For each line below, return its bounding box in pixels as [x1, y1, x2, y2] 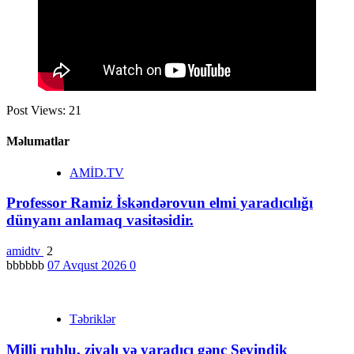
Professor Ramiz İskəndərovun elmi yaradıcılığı [6, 194, 313, 212]
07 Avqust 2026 [47, 258, 130, 273]
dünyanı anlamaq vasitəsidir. [6, 212, 194, 229]
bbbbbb [6, 258, 47, 273]
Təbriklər [70, 312, 115, 326]
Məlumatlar [6, 134, 70, 149]
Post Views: [6, 104, 66, 118]
